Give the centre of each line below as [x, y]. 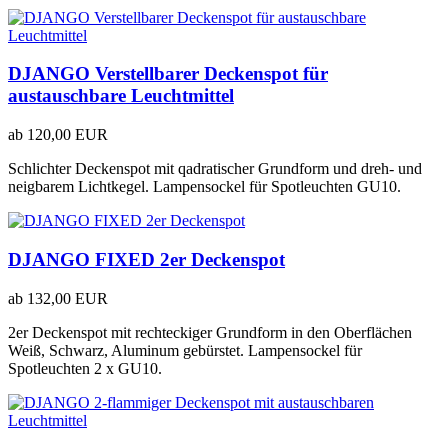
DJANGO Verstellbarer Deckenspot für [168, 74]
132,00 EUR [67, 298]
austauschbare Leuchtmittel [121, 96]
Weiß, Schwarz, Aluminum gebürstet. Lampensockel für [185, 350]
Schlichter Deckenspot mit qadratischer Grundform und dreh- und [215, 169]
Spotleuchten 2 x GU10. [85, 368]
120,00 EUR [67, 135]
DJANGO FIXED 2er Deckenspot [146, 259]
